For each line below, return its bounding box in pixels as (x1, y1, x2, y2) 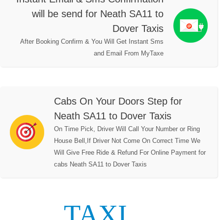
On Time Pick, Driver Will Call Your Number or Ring (54, 125, 200, 133)
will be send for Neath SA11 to (32, 8, 164, 20)
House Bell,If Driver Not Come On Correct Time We (54, 137, 200, 145)
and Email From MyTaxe (94, 50, 164, 57)
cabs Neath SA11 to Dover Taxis (54, 161, 147, 168)
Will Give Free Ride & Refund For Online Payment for (54, 149, 206, 157)
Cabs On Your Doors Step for (54, 96, 182, 107)
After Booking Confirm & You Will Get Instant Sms (20, 38, 164, 46)
